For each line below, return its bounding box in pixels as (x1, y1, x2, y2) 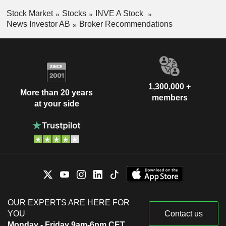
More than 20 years (20, 88, 93, 97)
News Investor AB (6, 19, 70, 28)
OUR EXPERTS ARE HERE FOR (8, 198, 130, 207)
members (151, 93, 188, 102)
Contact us (164, 209, 203, 218)
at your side (34, 99, 79, 108)
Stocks (62, 9, 86, 18)
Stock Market (6, 9, 53, 18)
